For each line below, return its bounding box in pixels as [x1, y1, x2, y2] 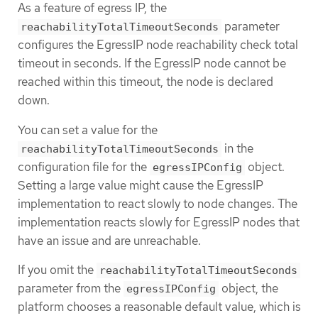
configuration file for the [18, 158, 150, 175]
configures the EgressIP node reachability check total [18, 37, 298, 53]
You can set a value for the [18, 121, 158, 138]
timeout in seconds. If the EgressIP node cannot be [18, 55, 286, 72]
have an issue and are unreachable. [18, 232, 201, 248]
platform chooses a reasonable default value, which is [18, 298, 301, 314]
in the [221, 140, 253, 156]
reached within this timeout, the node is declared [18, 74, 273, 90]
